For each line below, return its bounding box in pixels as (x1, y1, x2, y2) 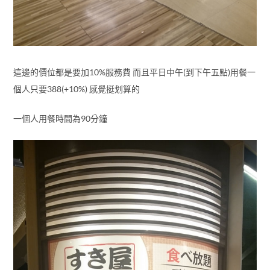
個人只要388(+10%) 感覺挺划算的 (13, 84, 140, 95)
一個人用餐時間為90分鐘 (13, 113, 107, 124)
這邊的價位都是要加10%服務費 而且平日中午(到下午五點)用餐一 (13, 67, 256, 78)
